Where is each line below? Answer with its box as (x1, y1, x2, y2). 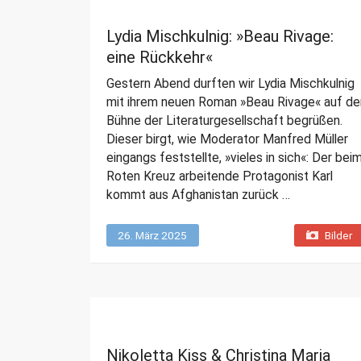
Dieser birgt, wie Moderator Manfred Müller (106, 131, 348, 147)
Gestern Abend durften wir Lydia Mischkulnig (106, 76, 355, 92)
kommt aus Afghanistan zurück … (106, 187, 290, 203)
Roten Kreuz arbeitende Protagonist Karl (106, 168, 333, 185)
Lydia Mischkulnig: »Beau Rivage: (106, 27, 334, 47)
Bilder (324, 229, 352, 243)
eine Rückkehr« (106, 48, 213, 68)
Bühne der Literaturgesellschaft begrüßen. (106, 113, 342, 129)
